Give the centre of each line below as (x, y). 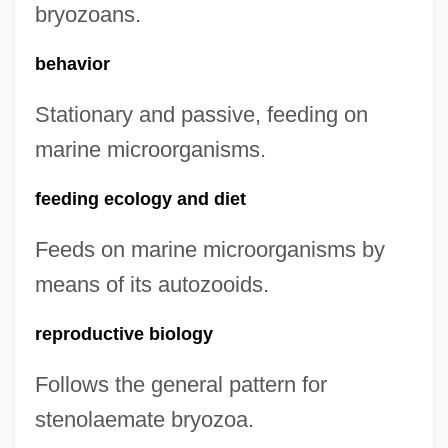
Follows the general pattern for (180, 384)
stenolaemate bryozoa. (144, 419)
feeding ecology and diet (140, 199)
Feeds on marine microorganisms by (209, 249)
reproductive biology (123, 334)
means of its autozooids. (151, 284)
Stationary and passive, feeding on (201, 114)
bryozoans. (87, 14)
